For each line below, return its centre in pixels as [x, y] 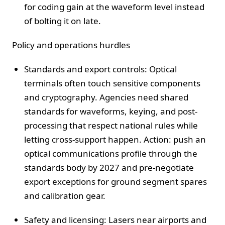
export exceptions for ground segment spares [116, 181]
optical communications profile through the [111, 153]
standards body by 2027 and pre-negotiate [109, 167]
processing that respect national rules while [111, 125]
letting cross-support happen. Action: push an [115, 139]
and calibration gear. [65, 195]
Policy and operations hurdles [71, 45]
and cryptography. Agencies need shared [106, 97]
